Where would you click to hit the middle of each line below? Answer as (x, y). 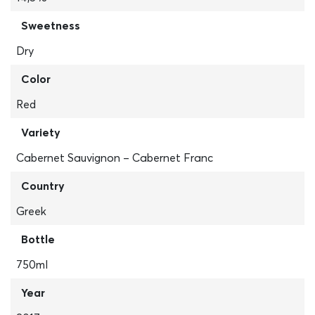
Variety (41, 132)
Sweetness (51, 25)
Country (43, 186)
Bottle (38, 239)
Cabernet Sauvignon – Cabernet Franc (115, 157)
